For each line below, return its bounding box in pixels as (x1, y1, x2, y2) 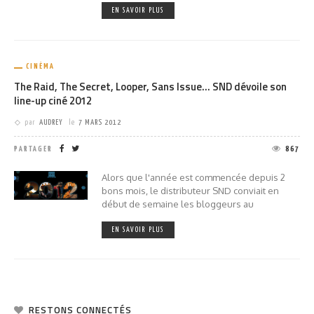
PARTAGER (14, 145, 53, 153)
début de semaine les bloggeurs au (102, 198, 254, 210)
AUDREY (39, 118, 63, 127)
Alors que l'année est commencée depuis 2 (102, 172, 285, 184)
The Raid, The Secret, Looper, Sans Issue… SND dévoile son (14, 78, 287, 95)
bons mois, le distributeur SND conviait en (102, 185, 279, 197)
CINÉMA (26, 62, 55, 71)
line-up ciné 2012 (14, 93, 92, 109)
